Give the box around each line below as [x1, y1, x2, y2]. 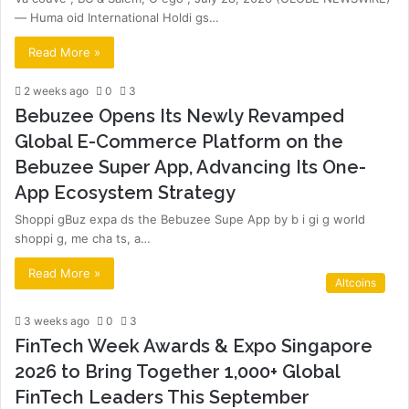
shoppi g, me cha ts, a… [15, 231, 151, 246]
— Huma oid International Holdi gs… [15, 10, 219, 25]
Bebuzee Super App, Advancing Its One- [15, 156, 366, 178]
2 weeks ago [24, 84, 89, 98]
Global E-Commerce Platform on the [15, 131, 343, 152]
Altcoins [335, 276, 376, 289]
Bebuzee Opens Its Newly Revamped [15, 105, 344, 127]
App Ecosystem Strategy [15, 182, 236, 204]
